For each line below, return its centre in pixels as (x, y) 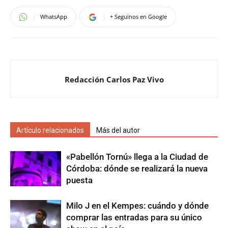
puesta (79, 180)
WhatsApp (54, 17)
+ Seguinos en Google (138, 17)
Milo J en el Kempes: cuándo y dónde (137, 206)
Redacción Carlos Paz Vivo (114, 80)
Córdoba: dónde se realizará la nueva (137, 169)
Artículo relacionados (50, 131)
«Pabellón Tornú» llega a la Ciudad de (137, 157)
